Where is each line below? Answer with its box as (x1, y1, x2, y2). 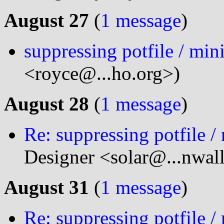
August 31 (4, 176, 89, 198)
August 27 (4, 9, 89, 31)
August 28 (4, 92, 89, 114)
